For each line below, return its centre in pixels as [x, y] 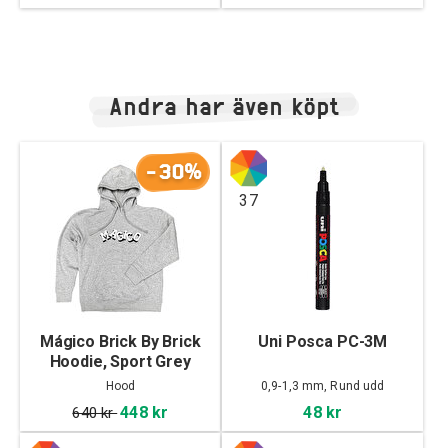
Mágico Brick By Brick [120, 342]
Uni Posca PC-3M [323, 342]
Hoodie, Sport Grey [120, 362]
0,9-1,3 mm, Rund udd [323, 386]
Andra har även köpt [224, 106]
